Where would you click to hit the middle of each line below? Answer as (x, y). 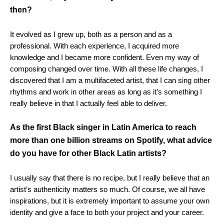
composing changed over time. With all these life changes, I (106, 69)
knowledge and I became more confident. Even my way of (104, 57)
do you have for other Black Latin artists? (88, 153)
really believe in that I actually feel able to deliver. (88, 103)
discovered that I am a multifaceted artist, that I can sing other (110, 80)
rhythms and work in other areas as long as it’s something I (106, 92)
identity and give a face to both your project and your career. (107, 212)
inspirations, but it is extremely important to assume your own (110, 201)
